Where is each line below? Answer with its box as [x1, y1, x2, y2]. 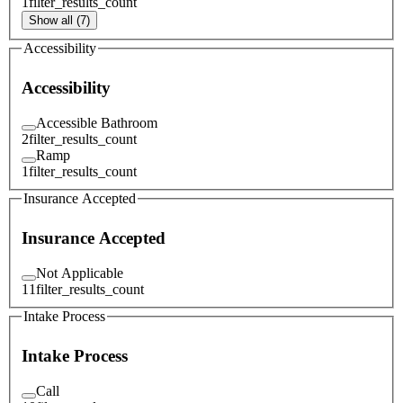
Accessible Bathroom [36, 114, 157, 130]
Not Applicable [36, 264, 123, 281]
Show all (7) [29, 13, 90, 27]
